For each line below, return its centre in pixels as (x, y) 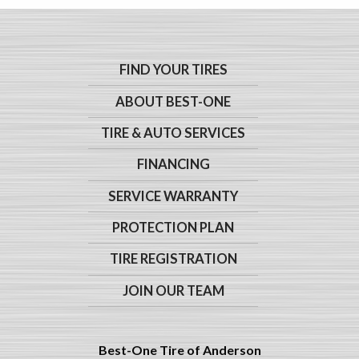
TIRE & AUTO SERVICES (173, 133)
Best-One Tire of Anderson (179, 350)
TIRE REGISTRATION (173, 259)
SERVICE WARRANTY (173, 196)
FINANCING (173, 165)
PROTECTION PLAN (173, 228)
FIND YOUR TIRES (173, 70)
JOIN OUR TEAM (173, 290)
